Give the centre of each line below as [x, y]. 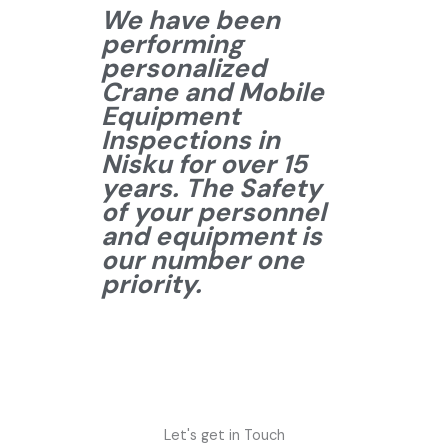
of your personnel [213, 212]
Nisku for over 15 [204, 164]
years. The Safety [211, 188]
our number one [202, 260]
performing [172, 44]
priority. [151, 284]
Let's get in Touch [224, 436]
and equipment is [211, 236]
